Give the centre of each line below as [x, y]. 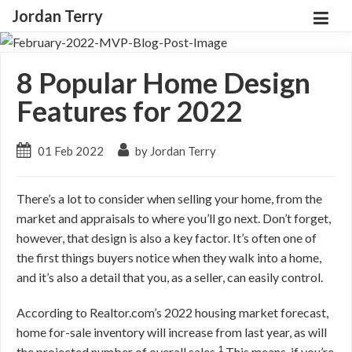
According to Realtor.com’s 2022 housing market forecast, [172, 312]
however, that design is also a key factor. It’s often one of [167, 238]
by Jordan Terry [174, 151]
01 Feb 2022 [71, 151]
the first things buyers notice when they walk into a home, [169, 257]
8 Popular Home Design [163, 82]
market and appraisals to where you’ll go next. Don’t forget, [174, 218]
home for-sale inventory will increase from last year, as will [172, 332]
